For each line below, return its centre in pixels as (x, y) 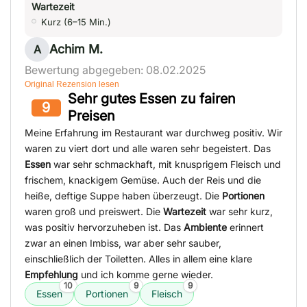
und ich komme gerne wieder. (146, 275)
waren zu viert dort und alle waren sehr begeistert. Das (148, 149)
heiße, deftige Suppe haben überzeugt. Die (123, 196)
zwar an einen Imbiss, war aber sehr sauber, (123, 243)
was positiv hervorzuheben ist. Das (104, 228)
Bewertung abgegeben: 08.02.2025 (115, 70)
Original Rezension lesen (72, 85)
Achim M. (76, 49)
